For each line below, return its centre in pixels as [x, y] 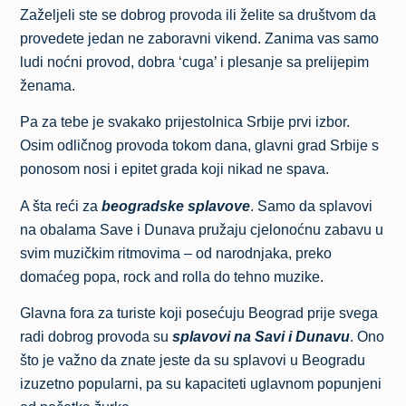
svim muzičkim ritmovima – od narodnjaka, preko [176, 253]
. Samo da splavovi [312, 206]
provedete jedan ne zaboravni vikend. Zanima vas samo [200, 39]
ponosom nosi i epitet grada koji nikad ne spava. [175, 169]
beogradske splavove [176, 206]
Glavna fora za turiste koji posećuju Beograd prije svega [199, 314]
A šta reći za [61, 206]
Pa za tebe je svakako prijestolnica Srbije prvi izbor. [185, 122]
